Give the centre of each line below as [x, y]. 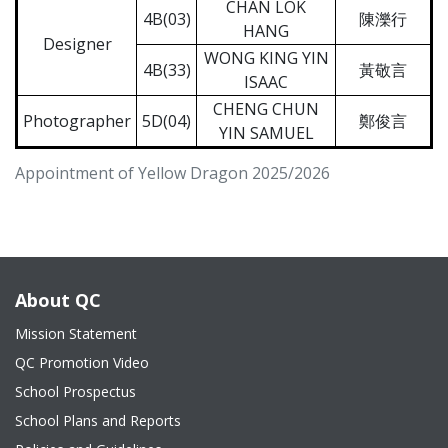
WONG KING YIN [266, 58]
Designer [77, 44]
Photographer [77, 121]
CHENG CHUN [266, 109]
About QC [58, 300]
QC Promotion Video [82, 362]
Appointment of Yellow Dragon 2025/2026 [172, 173]
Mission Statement [76, 333]
